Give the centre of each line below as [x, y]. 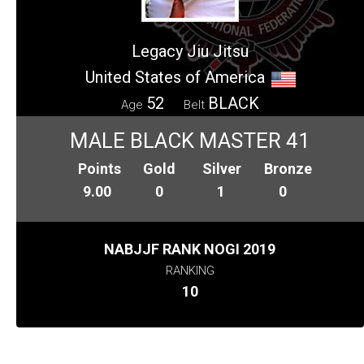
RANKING [190, 270]
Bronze [288, 168]
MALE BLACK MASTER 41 [190, 140]
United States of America [175, 77]
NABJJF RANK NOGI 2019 [190, 249]
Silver [221, 168]
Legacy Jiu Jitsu [190, 51]
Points [100, 168]
